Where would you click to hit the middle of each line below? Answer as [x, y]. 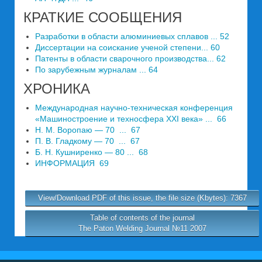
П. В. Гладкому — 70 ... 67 [87, 141]
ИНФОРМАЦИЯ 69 [72, 163]
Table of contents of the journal [142, 218]
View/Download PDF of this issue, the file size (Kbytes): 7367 [142, 198]
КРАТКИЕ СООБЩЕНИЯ [103, 17]
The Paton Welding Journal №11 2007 [142, 228]
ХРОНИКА [57, 89]
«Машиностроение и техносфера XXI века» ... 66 [131, 119]
